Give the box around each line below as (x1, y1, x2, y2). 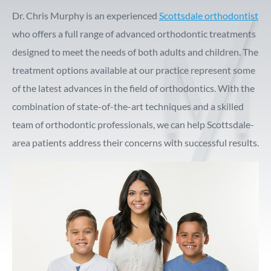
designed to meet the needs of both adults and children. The (12, 46, 258, 57)
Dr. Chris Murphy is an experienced (12, 10, 159, 21)
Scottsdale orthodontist (159, 10, 258, 21)
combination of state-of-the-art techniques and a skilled (12, 100, 244, 112)
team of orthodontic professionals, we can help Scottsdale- (12, 119, 254, 130)
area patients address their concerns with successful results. (12, 137, 259, 148)
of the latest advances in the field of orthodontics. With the (12, 82, 255, 94)
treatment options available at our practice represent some (12, 64, 255, 76)
